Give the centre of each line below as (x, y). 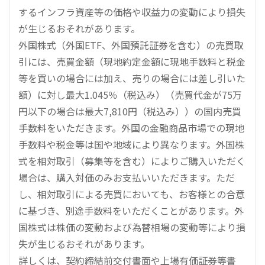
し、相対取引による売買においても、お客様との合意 (132, 194)
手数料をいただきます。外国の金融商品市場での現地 (131, 127)
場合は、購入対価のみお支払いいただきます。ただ (127, 177)
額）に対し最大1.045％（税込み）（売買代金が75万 (130, 94)
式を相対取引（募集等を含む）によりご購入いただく (132, 161)
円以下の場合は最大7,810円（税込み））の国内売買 (130, 111)
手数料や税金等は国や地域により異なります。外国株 (131, 144)
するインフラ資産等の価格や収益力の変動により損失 (132, 12)
